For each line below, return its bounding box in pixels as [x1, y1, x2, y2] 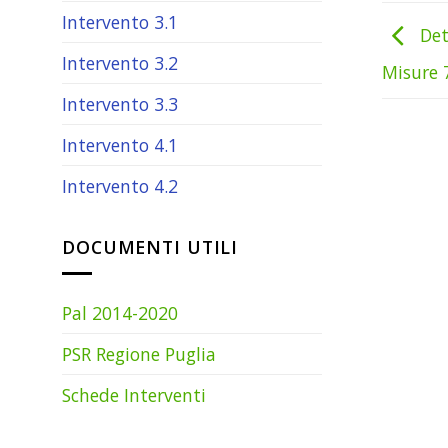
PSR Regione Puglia [62, 341, 216, 366]
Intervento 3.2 [62, 51, 178, 76]
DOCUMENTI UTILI [62, 234, 239, 259]
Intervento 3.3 [62, 92, 178, 117]
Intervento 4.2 [62, 174, 178, 199]
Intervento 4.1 [62, 133, 178, 158]
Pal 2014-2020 [62, 300, 178, 325]
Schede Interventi [62, 382, 206, 407]
